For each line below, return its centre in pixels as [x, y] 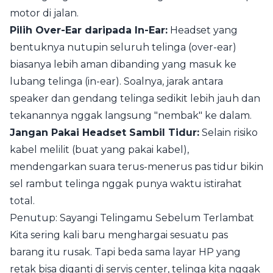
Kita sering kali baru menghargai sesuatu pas [119, 235]
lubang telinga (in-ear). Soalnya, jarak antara [116, 81]
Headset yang [203, 30]
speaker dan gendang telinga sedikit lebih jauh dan [135, 98]
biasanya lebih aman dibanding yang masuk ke [123, 64]
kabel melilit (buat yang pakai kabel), [99, 150]
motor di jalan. [44, 13]
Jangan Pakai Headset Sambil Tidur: [105, 133]
